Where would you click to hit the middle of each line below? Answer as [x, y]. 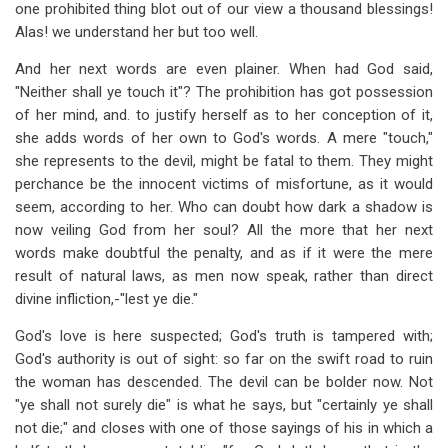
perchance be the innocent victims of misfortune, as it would [224, 184]
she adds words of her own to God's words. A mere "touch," [224, 138]
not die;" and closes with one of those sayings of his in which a [224, 428]
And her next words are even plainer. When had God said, [224, 69]
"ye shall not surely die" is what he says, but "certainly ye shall [224, 405]
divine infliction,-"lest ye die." [106, 299]
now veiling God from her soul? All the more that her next [224, 230]
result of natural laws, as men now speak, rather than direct [224, 276]
